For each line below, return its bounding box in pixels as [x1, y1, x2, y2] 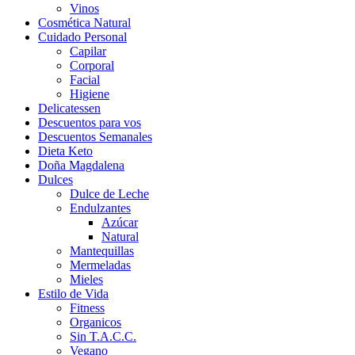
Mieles [70, 272, 103, 286]
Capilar [70, 44, 106, 58]
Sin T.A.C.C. [70, 329, 136, 343]
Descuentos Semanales [38, 129, 152, 143]
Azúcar [101, 215, 138, 229]
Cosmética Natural [38, 15, 131, 29]
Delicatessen [38, 101, 101, 115]
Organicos [70, 315, 121, 329]
